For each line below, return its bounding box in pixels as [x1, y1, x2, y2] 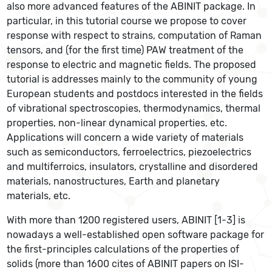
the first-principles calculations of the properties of [7, 243, 240, 255]
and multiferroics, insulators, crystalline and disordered [7, 161, 259, 172]
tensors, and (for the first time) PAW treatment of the [7, 44, 244, 56]
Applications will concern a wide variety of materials [7, 132, 244, 143]
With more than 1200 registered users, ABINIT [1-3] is [7, 214, 246, 226]
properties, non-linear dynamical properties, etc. [7, 117, 228, 129]
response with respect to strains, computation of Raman [7, 30, 262, 41]
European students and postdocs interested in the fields [7, 88, 263, 100]
